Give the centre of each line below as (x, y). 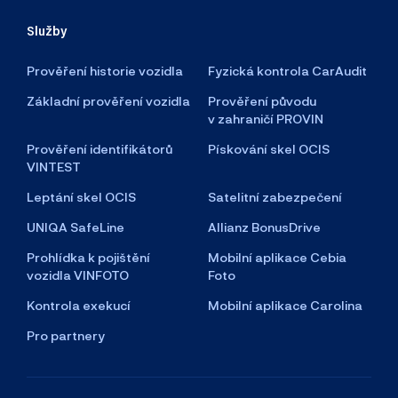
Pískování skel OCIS (269, 148)
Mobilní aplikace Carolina (285, 305)
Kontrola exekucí (79, 305)
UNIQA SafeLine (76, 227)
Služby (47, 30)
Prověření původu (262, 100)
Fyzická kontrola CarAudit (287, 70)
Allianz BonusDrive (264, 227)
